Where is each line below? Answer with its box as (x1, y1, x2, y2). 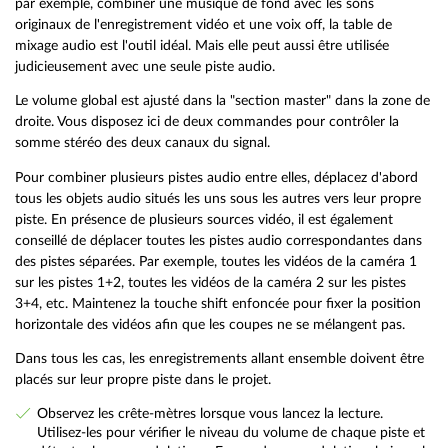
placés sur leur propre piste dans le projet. (15, 372, 271, 388)
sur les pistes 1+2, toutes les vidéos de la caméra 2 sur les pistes (15, 274, 406, 290)
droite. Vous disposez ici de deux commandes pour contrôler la (15, 114, 399, 130)
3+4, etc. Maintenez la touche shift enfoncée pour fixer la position (15, 295, 421, 311)
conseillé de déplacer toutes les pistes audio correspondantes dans (15, 232, 422, 248)
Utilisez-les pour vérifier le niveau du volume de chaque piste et (36, 424, 425, 440)
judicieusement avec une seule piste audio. (15, 58, 275, 74)
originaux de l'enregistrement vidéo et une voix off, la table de (15, 16, 392, 32)
